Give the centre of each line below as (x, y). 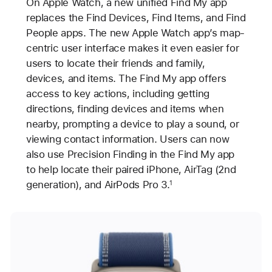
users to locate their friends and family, (115, 63)
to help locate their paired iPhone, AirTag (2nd (131, 169)
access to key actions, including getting (117, 93)
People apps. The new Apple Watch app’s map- (135, 32)
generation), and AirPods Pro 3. (98, 184)
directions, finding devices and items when (125, 108)
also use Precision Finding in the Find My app (130, 154)
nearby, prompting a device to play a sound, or (132, 124)
